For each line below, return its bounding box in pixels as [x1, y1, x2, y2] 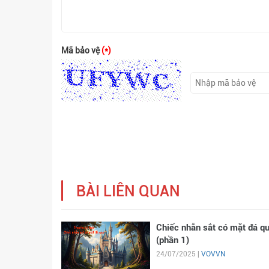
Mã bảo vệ [61, 46, 101, 55]
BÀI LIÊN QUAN [76, 183, 180, 200]
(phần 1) [156, 235, 189, 246]
